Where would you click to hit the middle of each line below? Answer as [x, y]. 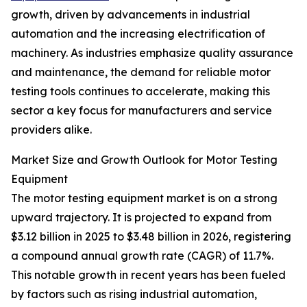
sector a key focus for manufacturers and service [142, 111]
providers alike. [51, 130]
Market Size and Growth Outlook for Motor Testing [144, 160]
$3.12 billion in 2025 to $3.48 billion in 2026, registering [151, 237]
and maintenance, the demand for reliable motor [141, 72]
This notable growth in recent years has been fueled [148, 275]
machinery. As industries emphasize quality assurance [152, 53]
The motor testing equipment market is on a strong [144, 198]
